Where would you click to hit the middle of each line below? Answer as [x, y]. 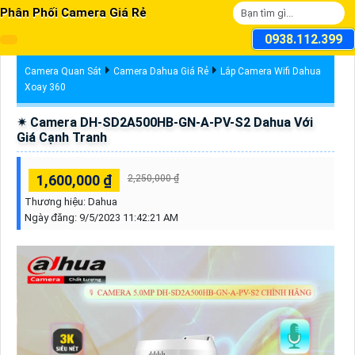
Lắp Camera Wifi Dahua [270, 71]
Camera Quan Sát [63, 71]
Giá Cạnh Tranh [61, 137]
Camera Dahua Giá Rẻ [160, 71]
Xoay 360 [45, 87]
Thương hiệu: [56, 202]
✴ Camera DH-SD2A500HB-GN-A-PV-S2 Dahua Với [164, 122]
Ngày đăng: [52, 218]
